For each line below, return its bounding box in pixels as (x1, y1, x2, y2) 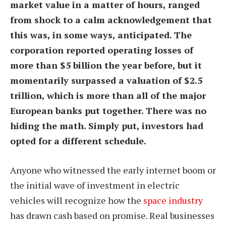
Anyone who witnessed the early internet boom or (10, 163, 216, 176)
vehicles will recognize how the (10, 194, 143, 206)
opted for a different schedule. (10, 134, 146, 147)
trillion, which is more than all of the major (10, 89, 206, 101)
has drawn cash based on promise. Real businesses (10, 209, 214, 221)
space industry (143, 194, 203, 206)
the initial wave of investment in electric (10, 179, 180, 191)
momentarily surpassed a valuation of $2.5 (10, 74, 202, 86)
